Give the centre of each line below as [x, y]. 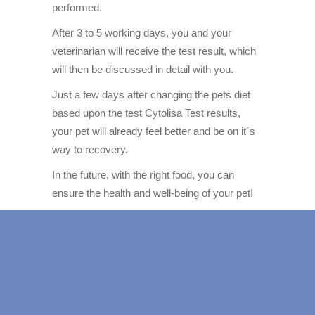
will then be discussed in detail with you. [143, 70]
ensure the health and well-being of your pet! [153, 193]
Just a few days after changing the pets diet [151, 95]
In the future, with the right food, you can [143, 175]
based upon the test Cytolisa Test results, [146, 113]
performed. [77, 8]
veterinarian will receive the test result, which [154, 51]
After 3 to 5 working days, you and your [142, 33]
